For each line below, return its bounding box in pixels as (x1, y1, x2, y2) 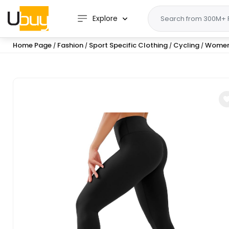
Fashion (57, 40, 83, 50)
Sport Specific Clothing (89, 40, 168, 50)
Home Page (13, 40, 52, 50)
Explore (93, 13, 118, 24)
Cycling (173, 40, 199, 50)
